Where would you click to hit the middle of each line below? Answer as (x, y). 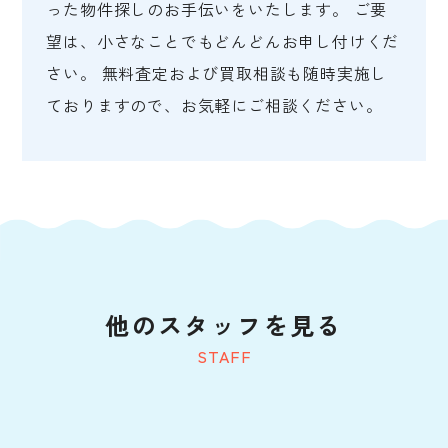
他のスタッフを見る (224, 325)
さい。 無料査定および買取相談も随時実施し (217, 73)
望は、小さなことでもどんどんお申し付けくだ (223, 41)
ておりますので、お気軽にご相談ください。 (214, 105)
